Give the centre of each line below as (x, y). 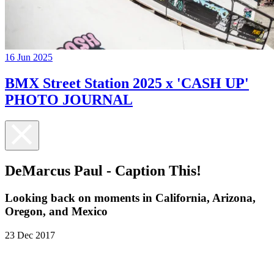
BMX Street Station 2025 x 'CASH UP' (127, 83)
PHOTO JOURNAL (69, 100)
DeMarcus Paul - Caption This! (103, 170)
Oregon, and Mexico (56, 211)
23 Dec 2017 (30, 235)
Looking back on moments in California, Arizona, (130, 198)
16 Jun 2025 (29, 57)
